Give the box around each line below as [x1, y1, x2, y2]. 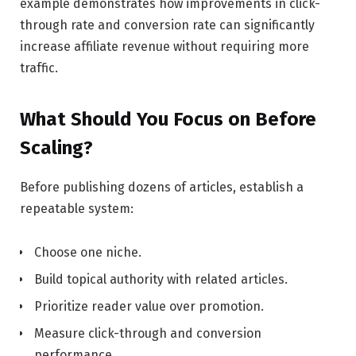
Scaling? [20, 136, 93, 159]
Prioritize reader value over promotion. [34, 299, 264, 315]
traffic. [20, 60, 58, 76]
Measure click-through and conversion [34, 326, 261, 342]
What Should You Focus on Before [20, 107, 316, 130]
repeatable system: [20, 200, 133, 216]
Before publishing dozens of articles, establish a [20, 179, 304, 195]
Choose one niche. [34, 245, 141, 261]
